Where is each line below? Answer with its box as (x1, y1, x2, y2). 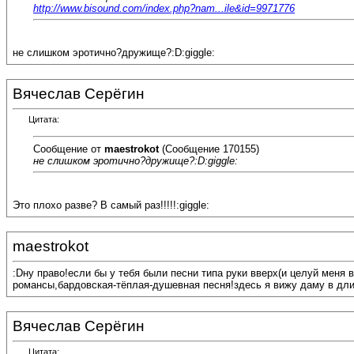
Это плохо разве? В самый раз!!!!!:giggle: (13, 199, 209, 212)
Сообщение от (33, 142, 104, 155)
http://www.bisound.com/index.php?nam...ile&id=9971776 (33, 2, 295, 14)
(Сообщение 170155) (159, 142, 259, 155)
